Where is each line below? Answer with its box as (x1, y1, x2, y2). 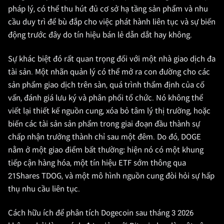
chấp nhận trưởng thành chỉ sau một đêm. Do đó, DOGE (8, 132, 201, 141)
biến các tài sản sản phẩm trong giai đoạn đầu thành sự (8, 119, 200, 128)
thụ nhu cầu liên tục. (8, 184, 80, 193)
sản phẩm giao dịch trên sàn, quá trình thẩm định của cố (8, 80, 204, 89)
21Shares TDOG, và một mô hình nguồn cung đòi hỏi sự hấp (8, 171, 214, 180)
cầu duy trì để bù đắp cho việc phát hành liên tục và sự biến (8, 17, 215, 26)
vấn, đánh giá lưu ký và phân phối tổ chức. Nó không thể (8, 93, 203, 102)
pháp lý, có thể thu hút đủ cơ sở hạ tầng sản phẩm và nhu (8, 4, 208, 13)
